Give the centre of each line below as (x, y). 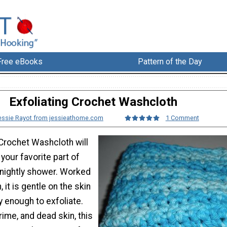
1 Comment (182, 118)
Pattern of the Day (170, 62)
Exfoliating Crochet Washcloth (93, 102)
